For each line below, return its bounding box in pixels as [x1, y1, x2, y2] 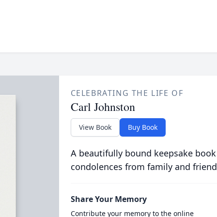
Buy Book [127, 123, 157, 132]
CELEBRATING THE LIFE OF [70, 88, 184, 98]
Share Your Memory [70, 194, 147, 204]
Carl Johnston [70, 99, 135, 114]
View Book [78, 123, 111, 132]
